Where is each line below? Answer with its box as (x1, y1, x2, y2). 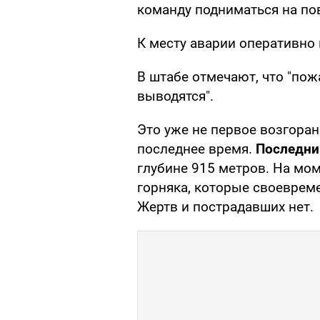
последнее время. (137, 141, 256, 158)
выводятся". (137, 88, 214, 105)
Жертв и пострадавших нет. (137, 199, 314, 216)
